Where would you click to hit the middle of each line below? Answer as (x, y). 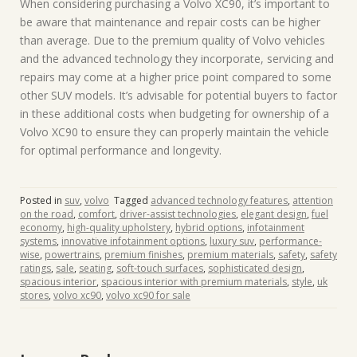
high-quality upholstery (119, 228)
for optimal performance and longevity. (121, 150)
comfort (96, 214)
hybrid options (209, 228)
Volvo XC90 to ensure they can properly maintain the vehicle (175, 132)
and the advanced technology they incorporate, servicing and (177, 59)
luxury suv (232, 241)
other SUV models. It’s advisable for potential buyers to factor (178, 95)
